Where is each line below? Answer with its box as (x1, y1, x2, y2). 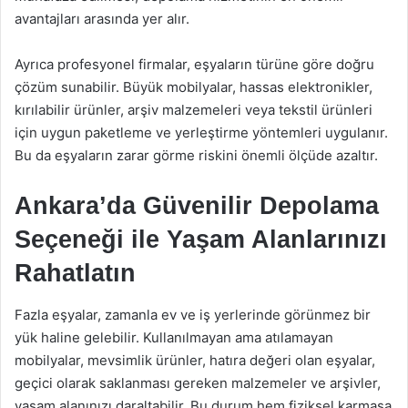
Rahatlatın (15, 260, 136, 287)
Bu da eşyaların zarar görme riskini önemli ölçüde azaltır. (15, 147, 378, 164)
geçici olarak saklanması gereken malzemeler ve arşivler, (15, 373, 381, 392)
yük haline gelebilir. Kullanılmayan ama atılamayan (15, 328, 333, 346)
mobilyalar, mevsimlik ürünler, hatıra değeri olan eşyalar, (15, 351, 375, 369)
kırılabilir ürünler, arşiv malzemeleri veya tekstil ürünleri (15, 101, 372, 118)
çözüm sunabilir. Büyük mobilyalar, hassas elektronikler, (15, 78, 372, 96)
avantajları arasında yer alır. (15, 10, 189, 27)
